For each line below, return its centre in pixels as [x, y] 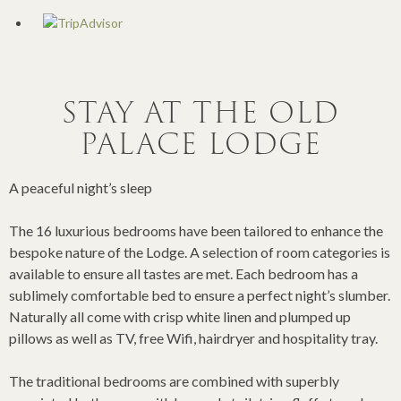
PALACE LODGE [200, 143]
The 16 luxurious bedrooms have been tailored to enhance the [196, 230]
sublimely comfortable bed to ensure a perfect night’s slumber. [200, 294]
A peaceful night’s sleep [81, 187]
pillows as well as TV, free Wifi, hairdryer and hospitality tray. [193, 337]
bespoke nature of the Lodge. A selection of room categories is [200, 252]
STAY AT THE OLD [200, 112]
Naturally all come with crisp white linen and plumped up [180, 316]
